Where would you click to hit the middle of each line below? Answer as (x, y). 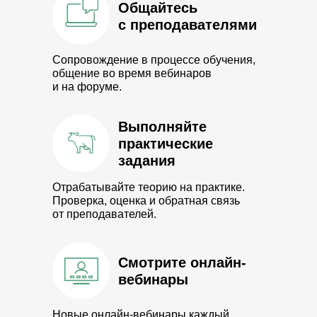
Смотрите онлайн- (182, 263)
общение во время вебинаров (132, 73)
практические (166, 144)
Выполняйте (162, 127)
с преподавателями (188, 25)
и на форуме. (87, 87)
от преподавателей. (104, 214)
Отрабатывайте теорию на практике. (149, 187)
